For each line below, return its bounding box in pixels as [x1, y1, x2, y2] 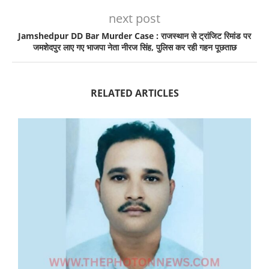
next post [109, 10, 160, 26]
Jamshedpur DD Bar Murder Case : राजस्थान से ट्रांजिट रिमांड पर [18, 29, 251, 41]
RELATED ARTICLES [90, 86, 179, 100]
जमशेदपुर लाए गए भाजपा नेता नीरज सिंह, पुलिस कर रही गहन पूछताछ [32, 41, 237, 53]
